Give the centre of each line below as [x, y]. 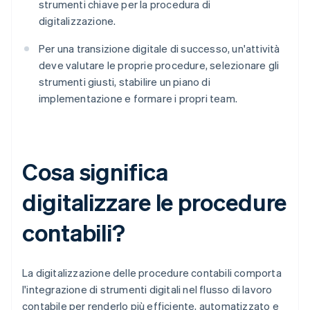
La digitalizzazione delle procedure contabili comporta [152, 273]
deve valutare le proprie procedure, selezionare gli [159, 65]
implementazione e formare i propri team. [138, 99]
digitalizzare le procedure [155, 202]
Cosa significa [95, 172]
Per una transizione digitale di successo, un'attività [159, 49]
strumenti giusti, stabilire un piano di [125, 82]
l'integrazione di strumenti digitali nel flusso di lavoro [147, 290]
